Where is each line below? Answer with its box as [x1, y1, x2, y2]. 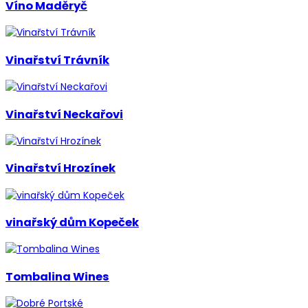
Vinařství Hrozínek [5, 160, 115, 177]
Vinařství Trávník [5, 52, 109, 68]
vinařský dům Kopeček [5, 214, 139, 231]
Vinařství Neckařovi [5, 106, 123, 122]
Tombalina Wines [5, 268, 109, 285]
